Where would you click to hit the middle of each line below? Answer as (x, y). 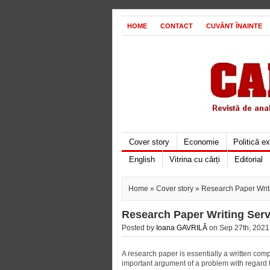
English (142, 159)
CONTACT (177, 26)
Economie (201, 142)
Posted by (139, 228)
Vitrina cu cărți (195, 159)
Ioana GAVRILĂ (182, 228)
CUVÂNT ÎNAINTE (234, 26)
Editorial (249, 159)
